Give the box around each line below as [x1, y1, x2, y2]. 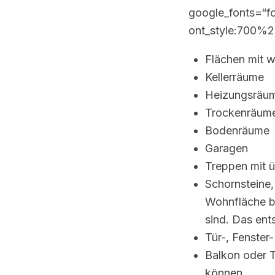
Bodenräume [205, 124, 269, 137]
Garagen [205, 142, 248, 155]
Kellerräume [205, 71, 264, 84]
